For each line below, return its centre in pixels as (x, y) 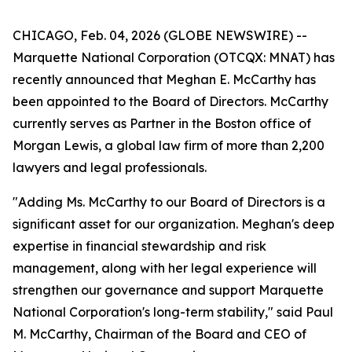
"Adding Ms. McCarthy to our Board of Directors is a (169, 202)
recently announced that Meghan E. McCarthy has (164, 79)
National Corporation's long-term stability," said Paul (173, 312)
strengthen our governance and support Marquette (168, 290)
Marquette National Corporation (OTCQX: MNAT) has (174, 57)
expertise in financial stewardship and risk (139, 246)
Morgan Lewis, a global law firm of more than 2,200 (169, 145)
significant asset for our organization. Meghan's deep (174, 224)
